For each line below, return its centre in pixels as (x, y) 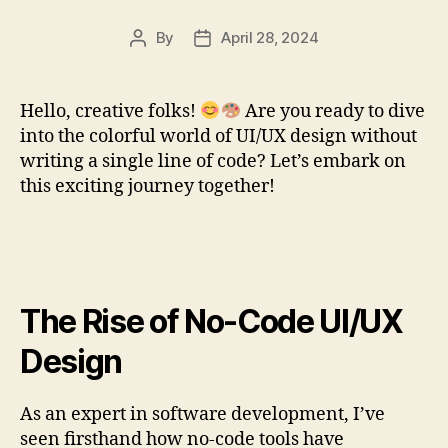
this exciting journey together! (147, 186)
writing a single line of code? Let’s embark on (213, 161)
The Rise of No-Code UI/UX (211, 321)
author (159, 60)
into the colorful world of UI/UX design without (218, 136)
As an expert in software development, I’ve (202, 414)
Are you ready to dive (333, 111)
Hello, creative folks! (110, 111)
